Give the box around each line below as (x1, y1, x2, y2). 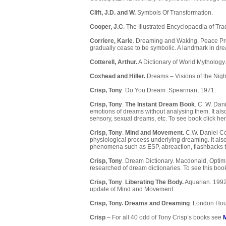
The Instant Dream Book (125, 101, 195, 108)
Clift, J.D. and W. (90, 9, 137, 17)
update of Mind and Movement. (90, 186, 175, 193)
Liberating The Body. (125, 179, 184, 186)
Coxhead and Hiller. (90, 73, 147, 80)
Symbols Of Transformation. (137, 9, 213, 17)
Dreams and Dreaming (125, 200, 190, 207)
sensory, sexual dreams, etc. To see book (90, 115, 203, 123)
